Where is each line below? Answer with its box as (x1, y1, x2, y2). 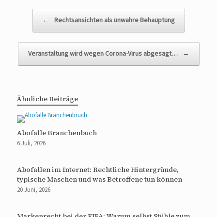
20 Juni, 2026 (17, 186, 50, 195)
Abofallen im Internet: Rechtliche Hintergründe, (17, 165, 179, 175)
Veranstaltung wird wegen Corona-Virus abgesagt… (28, 49, 179, 59)
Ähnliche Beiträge (17, 94, 78, 104)
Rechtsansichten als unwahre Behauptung (52, 15, 175, 26)
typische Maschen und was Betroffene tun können (17, 174, 182, 185)
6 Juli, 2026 (17, 139, 46, 148)
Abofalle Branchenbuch (17, 128, 97, 138)
